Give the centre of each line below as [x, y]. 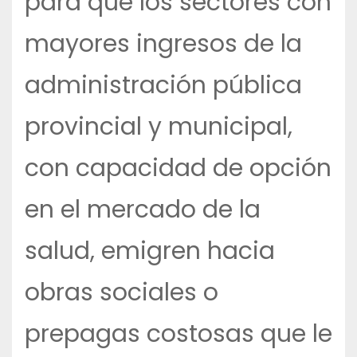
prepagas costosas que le [178, 334]
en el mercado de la [143, 210]
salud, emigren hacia [150, 251]
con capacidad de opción [178, 169]
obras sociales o [122, 293]
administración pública [163, 86]
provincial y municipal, [159, 127]
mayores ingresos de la [163, 44]
